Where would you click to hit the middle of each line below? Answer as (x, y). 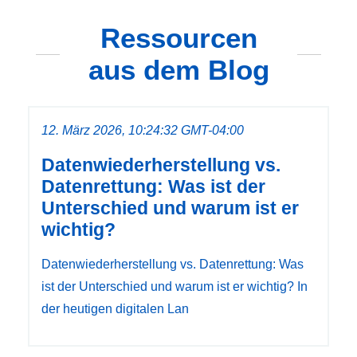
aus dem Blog (178, 70)
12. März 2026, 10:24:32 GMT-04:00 (143, 131)
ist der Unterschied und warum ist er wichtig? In (175, 287)
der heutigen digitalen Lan (115, 309)
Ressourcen (178, 38)
